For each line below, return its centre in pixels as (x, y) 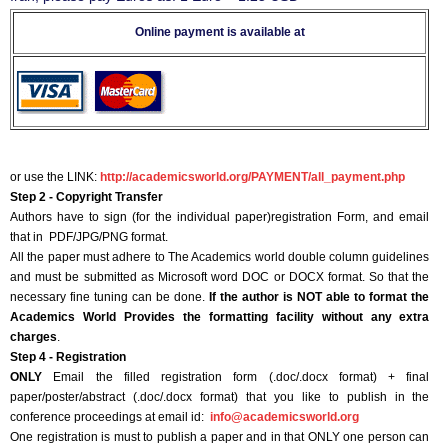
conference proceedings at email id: (110, 417)
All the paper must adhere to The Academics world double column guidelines (220, 257)
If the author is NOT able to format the (319, 297)
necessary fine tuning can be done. (110, 297)
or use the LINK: (55, 177)
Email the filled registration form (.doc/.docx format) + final (236, 377)
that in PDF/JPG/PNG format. (90, 237)
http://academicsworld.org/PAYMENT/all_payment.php (252, 177)
